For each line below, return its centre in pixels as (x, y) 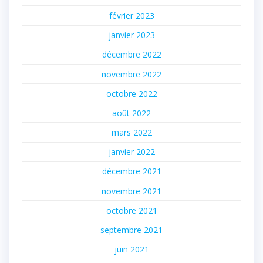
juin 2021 (131, 249)
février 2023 (131, 15)
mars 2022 (131, 133)
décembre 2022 (131, 55)
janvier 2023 (131, 35)
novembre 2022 (131, 74)
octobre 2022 (131, 93)
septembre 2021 (131, 230)
